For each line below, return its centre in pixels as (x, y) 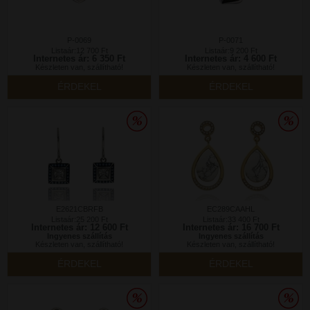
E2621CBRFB (79, 209)
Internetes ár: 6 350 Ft (79, 58)
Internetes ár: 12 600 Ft (79, 227)
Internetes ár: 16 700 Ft (231, 227)
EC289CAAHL (231, 209)
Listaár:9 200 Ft (231, 51)
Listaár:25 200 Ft (79, 219)
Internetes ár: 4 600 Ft (231, 58)
